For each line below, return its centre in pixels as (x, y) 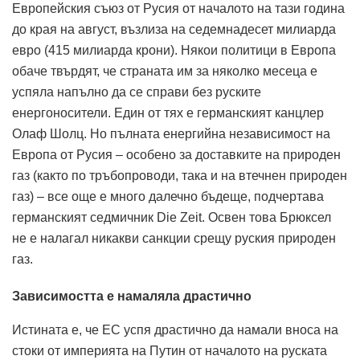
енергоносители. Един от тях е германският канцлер (168, 113)
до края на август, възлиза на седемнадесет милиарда (174, 29)
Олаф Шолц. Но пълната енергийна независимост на (171, 134)
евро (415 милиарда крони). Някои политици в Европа (174, 50)
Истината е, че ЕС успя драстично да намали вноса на (175, 330)
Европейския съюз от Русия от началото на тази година (178, 8)
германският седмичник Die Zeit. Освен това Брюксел (172, 217)
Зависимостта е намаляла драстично (132, 296)
